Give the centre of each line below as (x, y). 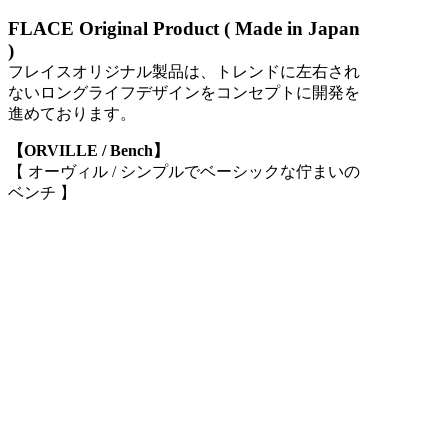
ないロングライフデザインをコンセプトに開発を (184, 93)
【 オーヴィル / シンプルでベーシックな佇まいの (184, 172)
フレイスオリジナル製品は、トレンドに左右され (184, 72)
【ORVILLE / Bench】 (88, 151)
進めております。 (72, 114)
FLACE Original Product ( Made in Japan (184, 29)
